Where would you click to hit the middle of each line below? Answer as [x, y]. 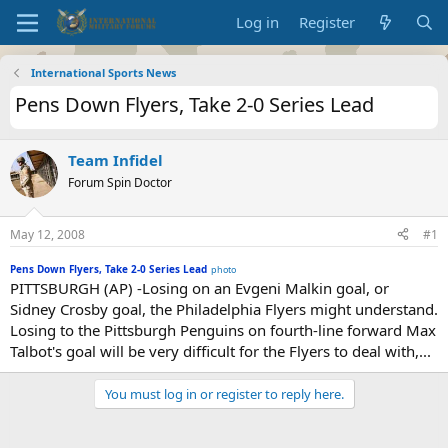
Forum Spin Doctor [120, 182]
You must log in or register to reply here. [224, 393]
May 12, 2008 [47, 234]
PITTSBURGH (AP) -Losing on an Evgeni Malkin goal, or [199, 287]
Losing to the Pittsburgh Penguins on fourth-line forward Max [223, 329]
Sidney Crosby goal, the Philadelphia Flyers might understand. [224, 308]
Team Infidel [115, 160]
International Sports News [103, 72]
